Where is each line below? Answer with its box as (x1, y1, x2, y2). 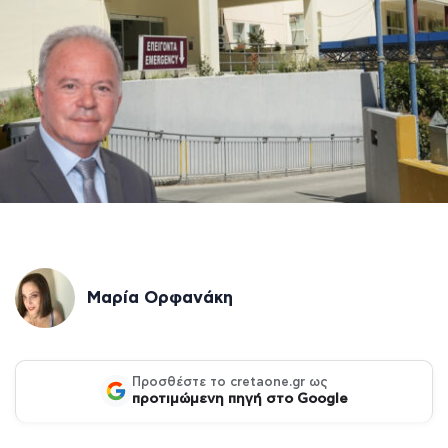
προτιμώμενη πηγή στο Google (132, 391, 348, 406)
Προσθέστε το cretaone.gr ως (132, 375, 328, 389)
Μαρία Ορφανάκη (87, 288, 233, 306)
